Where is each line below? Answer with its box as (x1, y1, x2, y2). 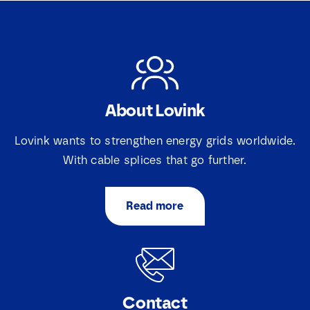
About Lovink (105, 100, 205, 121)
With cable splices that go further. (63, 154, 247, 167)
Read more (126, 199, 184, 213)
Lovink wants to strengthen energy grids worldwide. (14, 134, 296, 148)
